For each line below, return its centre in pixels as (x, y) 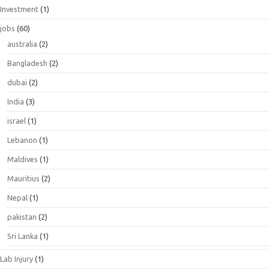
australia (22, 44)
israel (17, 120)
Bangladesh (27, 63)
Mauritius (23, 178)
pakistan (22, 216)
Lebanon (22, 140)
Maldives (23, 159)
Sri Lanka (23, 236)
